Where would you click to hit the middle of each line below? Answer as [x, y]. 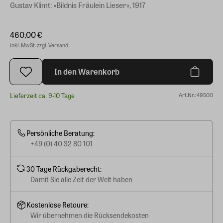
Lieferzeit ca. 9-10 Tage [42, 95]
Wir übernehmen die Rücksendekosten [90, 215]
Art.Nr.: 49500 [196, 95]
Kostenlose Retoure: [57, 205]
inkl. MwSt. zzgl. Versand [39, 45]
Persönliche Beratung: [60, 133]
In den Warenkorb [87, 71]
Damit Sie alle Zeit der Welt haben [81, 179]
